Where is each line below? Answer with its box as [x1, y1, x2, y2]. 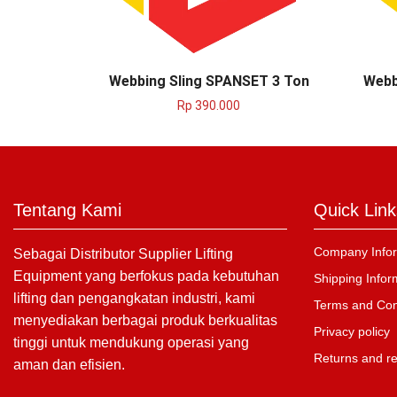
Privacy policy [313, 323, 390, 339]
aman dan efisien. [13, 356, 125, 372]
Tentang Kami [13, 199, 121, 220]
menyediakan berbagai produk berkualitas [13, 312, 277, 328]
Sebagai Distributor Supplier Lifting [13, 245, 233, 261]
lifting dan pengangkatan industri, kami [13, 290, 255, 306]
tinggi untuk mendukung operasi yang [13, 334, 249, 350]
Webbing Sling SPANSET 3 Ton [108, 72, 309, 90]
